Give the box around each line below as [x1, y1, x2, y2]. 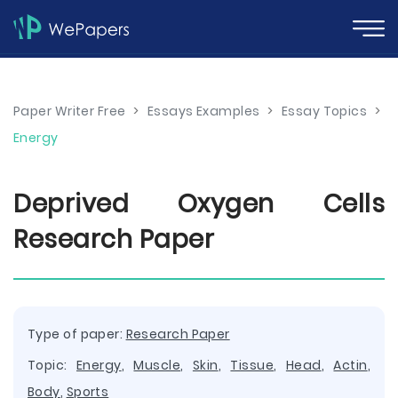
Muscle [133, 356, 181, 374]
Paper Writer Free [13, 102, 126, 120]
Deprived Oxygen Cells [13, 187, 385, 221]
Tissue [230, 356, 275, 374]
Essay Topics [281, 102, 368, 120]
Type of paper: [28, 325, 126, 343]
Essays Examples [147, 102, 260, 120]
